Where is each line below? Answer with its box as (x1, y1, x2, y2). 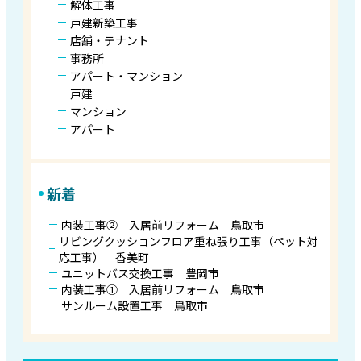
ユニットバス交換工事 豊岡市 (60, 264, 219, 281)
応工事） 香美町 (59, 248, 150, 265)
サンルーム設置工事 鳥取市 (60, 297, 208, 313)
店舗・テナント (69, 31, 149, 48)
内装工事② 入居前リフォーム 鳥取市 (60, 216, 264, 233)
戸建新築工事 (69, 14, 138, 31)
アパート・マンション (69, 67, 183, 84)
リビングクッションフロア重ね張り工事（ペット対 (59, 232, 319, 249)
